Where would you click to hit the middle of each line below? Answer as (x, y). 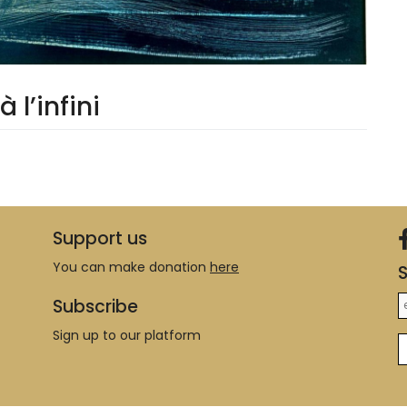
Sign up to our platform (127, 336)
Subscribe (95, 307)
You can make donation (131, 268)
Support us (100, 239)
